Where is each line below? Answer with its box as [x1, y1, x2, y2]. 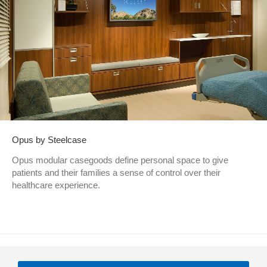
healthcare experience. [12, 179, 100, 190]
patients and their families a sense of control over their [12, 167, 221, 178]
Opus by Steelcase [12, 134, 86, 145]
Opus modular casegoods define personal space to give [12, 154, 228, 165]
